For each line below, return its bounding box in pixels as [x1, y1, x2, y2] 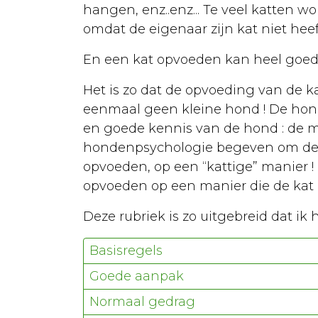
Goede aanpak [89, 268, 184, 284]
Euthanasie [43, 1, 116, 17]
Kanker [43, 30, 89, 45]
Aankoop [43, 87, 101, 102]
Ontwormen [71, 229, 150, 244]
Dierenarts [71, 200, 139, 216]
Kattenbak [71, 257, 139, 273]
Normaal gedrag [89, 293, 195, 309]
